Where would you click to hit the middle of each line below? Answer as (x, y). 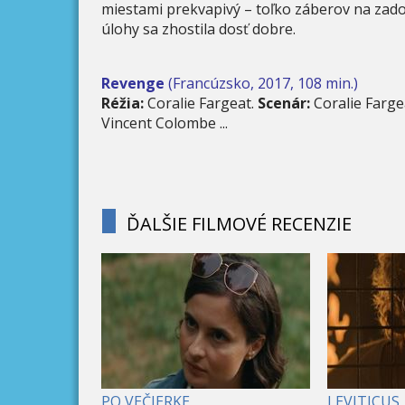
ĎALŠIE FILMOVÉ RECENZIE (239, 223)
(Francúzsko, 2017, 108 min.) (261, 83)
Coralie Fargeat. (199, 103)
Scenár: (282, 103)
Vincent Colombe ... (165, 122)
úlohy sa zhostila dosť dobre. (198, 28)
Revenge (133, 83)
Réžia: (122, 103)
